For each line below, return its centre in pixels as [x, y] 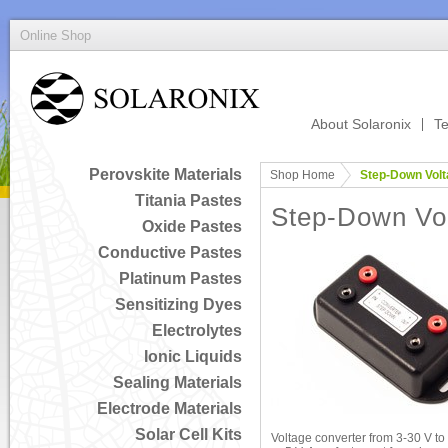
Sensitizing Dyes [178, 304]
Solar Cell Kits [188, 434]
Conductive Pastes [170, 252]
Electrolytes [197, 330]
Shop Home [302, 175]
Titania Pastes [188, 200]
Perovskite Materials [165, 174]
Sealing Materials [177, 382]
